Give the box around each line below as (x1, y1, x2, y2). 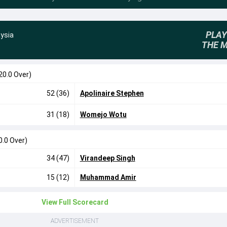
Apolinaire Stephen (80, 89, 144, 98)
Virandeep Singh (80, 154, 135, 163)
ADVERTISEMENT (51, 217, 99, 225)
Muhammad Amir (80, 173, 136, 182)
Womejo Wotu (80, 110, 127, 119)
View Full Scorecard (41, 198, 108, 207)
